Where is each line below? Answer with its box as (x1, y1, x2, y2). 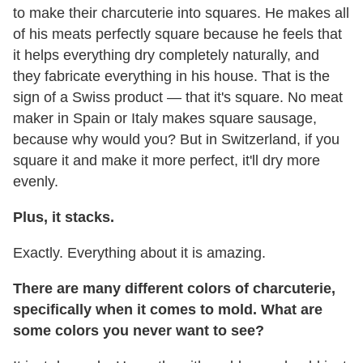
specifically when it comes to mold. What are (13, 301, 322, 318)
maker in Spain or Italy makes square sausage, (13, 109, 317, 126)
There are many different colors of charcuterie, (13, 280, 335, 297)
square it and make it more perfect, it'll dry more (13, 152, 320, 169)
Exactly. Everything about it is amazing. (13, 244, 266, 261)
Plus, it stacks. (13, 208, 114, 225)
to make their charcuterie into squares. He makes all (13, 4, 349, 21)
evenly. (13, 173, 58, 190)
